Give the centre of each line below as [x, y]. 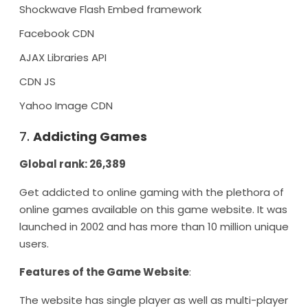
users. [34, 244]
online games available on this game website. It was [153, 209]
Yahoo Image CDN [66, 106]
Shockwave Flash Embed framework [110, 9]
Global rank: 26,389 [73, 164]
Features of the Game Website [104, 272]
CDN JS [37, 81]
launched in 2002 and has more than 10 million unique [154, 227]
